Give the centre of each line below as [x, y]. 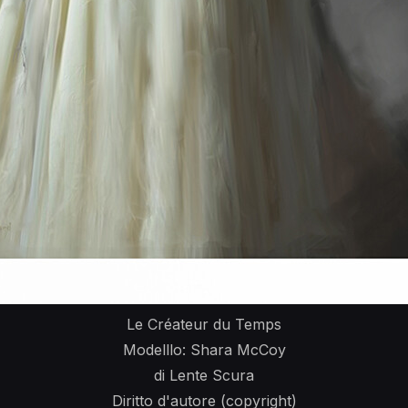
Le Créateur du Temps [204, 324]
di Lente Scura [204, 375]
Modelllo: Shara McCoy [204, 350]
